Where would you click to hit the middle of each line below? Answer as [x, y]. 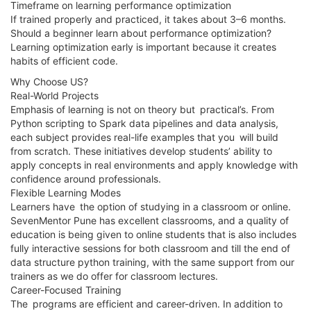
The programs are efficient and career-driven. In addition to [146, 303]
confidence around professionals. [86, 178]
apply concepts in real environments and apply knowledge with [154, 165]
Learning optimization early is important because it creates [143, 47]
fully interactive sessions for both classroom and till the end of [153, 248]
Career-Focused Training [66, 289]
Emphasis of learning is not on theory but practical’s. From [142, 109]
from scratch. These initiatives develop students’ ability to [144, 151]
